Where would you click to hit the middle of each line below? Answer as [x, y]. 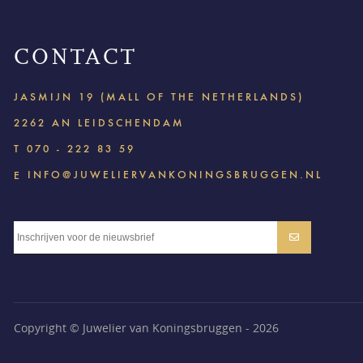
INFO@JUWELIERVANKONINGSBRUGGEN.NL [175, 175]
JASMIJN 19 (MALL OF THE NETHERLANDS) [158, 97]
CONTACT [75, 59]
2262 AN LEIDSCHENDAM [99, 123]
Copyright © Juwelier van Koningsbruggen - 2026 [146, 328]
